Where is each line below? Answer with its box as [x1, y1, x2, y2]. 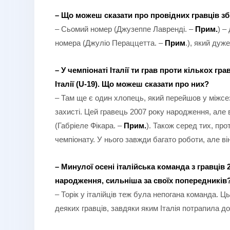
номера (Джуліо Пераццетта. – [55, 38, 165, 47]
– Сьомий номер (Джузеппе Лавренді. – [55, 24, 195, 33]
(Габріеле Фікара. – [55, 121, 124, 130]
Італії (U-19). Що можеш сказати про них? [55, 79, 209, 88]
